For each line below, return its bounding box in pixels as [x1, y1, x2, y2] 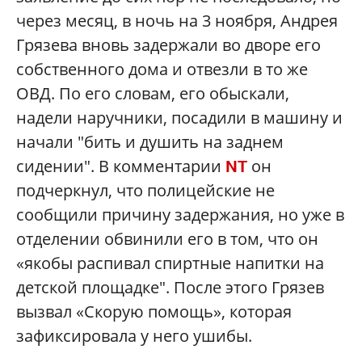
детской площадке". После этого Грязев [16, 276, 324, 299]
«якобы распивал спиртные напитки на [16, 252, 324, 275]
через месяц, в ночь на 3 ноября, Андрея [16, 10, 338, 32]
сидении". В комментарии [16, 155, 225, 178]
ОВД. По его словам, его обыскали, [16, 82, 289, 105]
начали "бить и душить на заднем [16, 131, 284, 154]
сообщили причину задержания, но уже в [16, 204, 344, 226]
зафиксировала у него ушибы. [16, 325, 252, 347]
